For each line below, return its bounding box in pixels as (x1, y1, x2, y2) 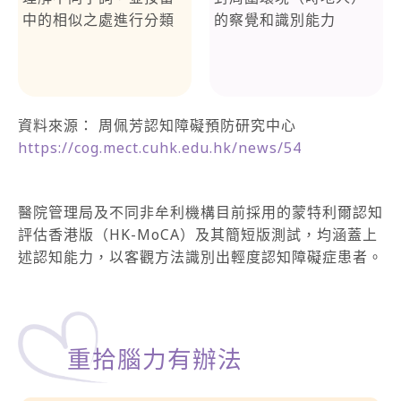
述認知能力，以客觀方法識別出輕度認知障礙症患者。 (18, 247, 383, 268)
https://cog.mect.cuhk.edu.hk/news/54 (18, 137, 302, 158)
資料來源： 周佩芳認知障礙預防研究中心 (18, 115, 296, 135)
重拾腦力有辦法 (67, 343, 243, 376)
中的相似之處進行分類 (22, 9, 175, 30)
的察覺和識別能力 (214, 9, 336, 30)
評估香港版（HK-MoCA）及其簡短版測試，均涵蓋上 (18, 225, 378, 245)
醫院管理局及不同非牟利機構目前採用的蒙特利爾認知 (18, 202, 383, 223)
